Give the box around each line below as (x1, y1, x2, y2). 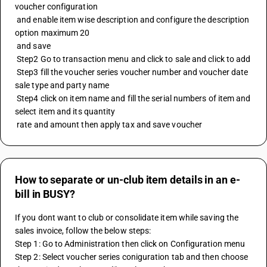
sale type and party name (15, 80, 111, 90)
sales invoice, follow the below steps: (15, 226, 151, 235)
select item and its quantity (15, 107, 117, 116)
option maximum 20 (15, 28, 90, 38)
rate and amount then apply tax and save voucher (17, 120, 203, 129)
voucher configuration (15, 2, 100, 11)
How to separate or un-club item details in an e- (15, 173, 240, 186)
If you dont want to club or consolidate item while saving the (15, 213, 239, 222)
